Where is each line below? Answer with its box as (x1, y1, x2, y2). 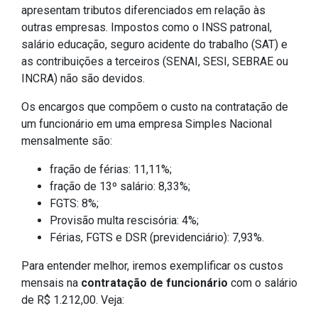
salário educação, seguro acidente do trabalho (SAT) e (21, 37, 287, 51)
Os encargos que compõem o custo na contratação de (21, 99, 288, 114)
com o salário (228, 275, 297, 290)
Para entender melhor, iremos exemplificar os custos (21, 258, 283, 273)
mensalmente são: (21, 133, 112, 148)
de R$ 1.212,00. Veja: (21, 292, 124, 307)
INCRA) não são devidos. (21, 71, 145, 85)
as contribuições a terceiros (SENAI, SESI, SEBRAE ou (21, 54, 288, 68)
